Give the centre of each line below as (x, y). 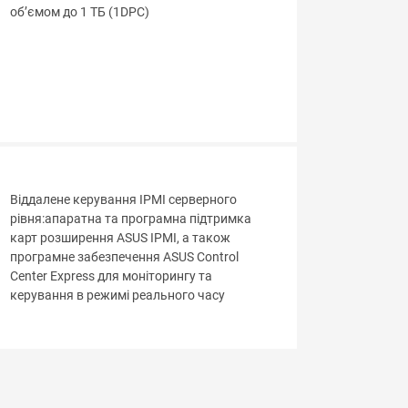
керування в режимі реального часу (117, 296)
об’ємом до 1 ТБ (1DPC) (79, 13)
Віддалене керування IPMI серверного (123, 200)
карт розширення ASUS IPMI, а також (120, 239)
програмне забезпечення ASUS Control (124, 258)
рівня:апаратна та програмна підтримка (130, 219)
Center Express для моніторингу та (111, 277)
